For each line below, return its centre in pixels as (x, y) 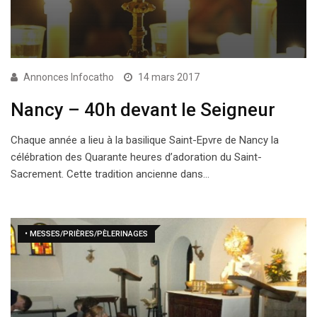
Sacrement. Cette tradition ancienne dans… (110, 174)
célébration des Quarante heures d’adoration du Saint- (136, 157)
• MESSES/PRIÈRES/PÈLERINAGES (86, 234)
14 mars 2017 (169, 77)
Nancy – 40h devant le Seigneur (143, 109)
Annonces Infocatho (69, 77)
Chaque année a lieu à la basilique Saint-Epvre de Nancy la (145, 140)
